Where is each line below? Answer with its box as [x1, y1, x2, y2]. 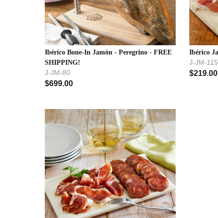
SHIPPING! [44, 58, 80, 66]
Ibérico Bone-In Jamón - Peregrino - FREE [44, 48, 172, 56]
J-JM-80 [44, 68, 70, 76]
